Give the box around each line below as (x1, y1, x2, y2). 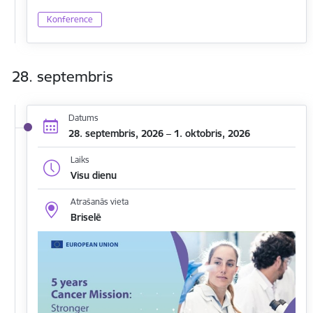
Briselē (70, 211, 101, 224)
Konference (47, 13, 93, 24)
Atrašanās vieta (70, 196, 129, 208)
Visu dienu (70, 168, 117, 182)
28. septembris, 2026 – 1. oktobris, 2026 (68, 126, 250, 140)
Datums (68, 112, 99, 123)
